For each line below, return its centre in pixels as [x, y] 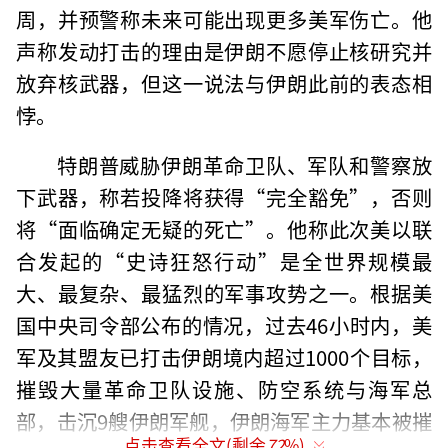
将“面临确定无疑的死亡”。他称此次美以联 [224, 228]
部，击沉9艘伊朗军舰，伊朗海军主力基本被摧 [224, 420]
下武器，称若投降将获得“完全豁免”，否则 [224, 196]
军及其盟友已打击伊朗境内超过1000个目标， [224, 356]
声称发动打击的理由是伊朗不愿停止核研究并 [224, 50]
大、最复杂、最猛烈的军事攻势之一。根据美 [224, 292]
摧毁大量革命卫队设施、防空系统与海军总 [224, 388]
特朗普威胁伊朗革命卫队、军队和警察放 [244, 164]
